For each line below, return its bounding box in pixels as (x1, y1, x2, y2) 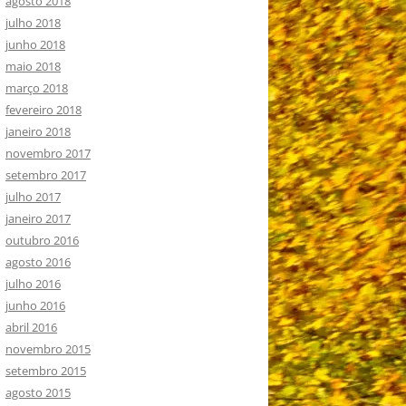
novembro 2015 (5, 340, 91, 357)
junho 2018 (5, 35, 65, 53)
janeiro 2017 (5, 209, 71, 227)
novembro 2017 (5, 144, 91, 161)
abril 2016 (5, 318, 57, 335)
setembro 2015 (5, 362, 86, 379)
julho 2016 (5, 275, 61, 292)
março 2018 (5, 79, 68, 96)
